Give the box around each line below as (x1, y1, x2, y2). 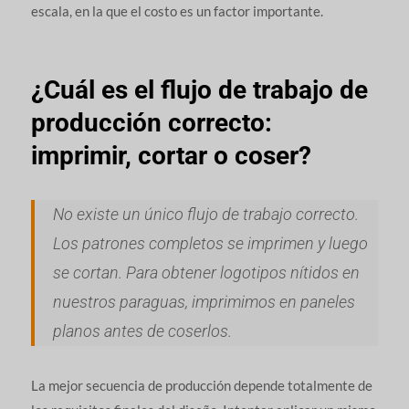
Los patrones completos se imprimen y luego (52, 234, 368, 254)
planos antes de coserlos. (52, 321, 232, 341)
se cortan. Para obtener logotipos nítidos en (52, 263, 360, 283)
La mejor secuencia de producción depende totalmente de (30, 377, 372, 394)
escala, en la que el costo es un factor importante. (30, 3, 323, 20)
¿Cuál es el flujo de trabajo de (30, 75, 368, 106)
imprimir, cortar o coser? (30, 141, 311, 172)
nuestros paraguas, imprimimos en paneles (52, 292, 355, 312)
